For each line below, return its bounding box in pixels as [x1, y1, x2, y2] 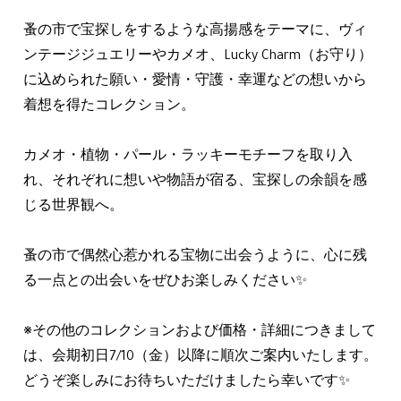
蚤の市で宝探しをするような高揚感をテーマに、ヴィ [23, 25, 367, 39]
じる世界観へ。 [23, 200, 124, 215]
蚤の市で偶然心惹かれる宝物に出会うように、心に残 [23, 251, 367, 265]
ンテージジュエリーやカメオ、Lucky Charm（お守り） [23, 50, 372, 64]
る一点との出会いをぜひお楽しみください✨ [23, 276, 307, 290]
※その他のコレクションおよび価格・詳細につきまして [23, 326, 376, 340]
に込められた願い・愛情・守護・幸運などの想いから [23, 75, 367, 90]
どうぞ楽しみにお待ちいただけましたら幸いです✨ [23, 376, 350, 390]
